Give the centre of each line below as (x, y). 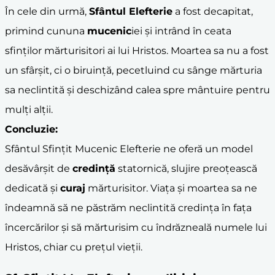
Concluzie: (31, 129)
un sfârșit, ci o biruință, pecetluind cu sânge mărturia (134, 70)
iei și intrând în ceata (181, 31)
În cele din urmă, (47, 11)
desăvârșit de (39, 168)
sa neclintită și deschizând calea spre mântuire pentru (137, 90)
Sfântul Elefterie (131, 11)
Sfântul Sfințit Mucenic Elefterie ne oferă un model (129, 149)
